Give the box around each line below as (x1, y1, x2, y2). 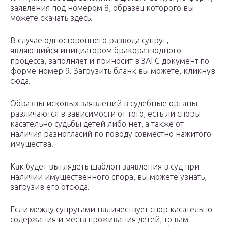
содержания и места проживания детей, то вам (10, 215, 188, 224)
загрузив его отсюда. (10, 182, 90, 192)
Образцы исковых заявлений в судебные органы (10, 99, 197, 108)
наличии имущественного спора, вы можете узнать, (10, 172, 207, 182)
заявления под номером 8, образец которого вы (10, 3, 194, 13)
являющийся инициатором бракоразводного (10, 46, 181, 55)
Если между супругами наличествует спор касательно (10, 205, 212, 214)
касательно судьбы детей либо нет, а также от (10, 119, 184, 129)
